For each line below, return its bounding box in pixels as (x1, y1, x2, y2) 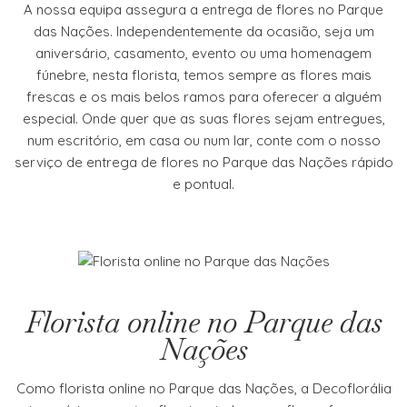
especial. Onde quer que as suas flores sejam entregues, (22, 110, 385, 128)
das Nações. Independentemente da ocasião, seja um (33, 23, 374, 41)
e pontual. (173, 175, 234, 194)
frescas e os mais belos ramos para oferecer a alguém (25, 88, 382, 106)
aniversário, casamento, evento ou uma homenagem (35, 45, 372, 63)
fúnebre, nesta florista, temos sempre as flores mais (35, 66, 372, 84)
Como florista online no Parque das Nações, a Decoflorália (15, 379, 392, 397)
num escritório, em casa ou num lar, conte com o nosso (26, 132, 381, 150)
